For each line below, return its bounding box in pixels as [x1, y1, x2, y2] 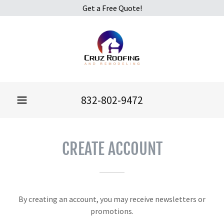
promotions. [90, 206, 133, 216]
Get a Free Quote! [82, 3, 142, 13]
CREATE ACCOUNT [61, 139, 162, 159]
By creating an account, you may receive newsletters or [18, 194, 205, 204]
